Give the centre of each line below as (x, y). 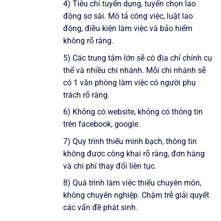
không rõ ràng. (88, 40)
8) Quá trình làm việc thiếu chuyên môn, (132, 183)
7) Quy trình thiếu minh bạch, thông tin (130, 141)
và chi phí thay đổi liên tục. (110, 166)
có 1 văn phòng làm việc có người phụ (129, 82)
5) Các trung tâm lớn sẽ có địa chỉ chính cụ (138, 58)
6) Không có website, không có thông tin (133, 112)
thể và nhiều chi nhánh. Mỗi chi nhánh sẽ (134, 70)
